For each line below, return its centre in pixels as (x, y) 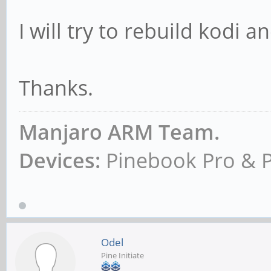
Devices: (60, 160)
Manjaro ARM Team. (119, 132)
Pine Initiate (122, 255)
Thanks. (56, 87)
